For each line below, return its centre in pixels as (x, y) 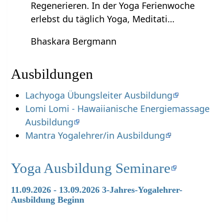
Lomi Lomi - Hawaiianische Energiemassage (117, 109)
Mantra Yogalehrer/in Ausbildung (95, 136)
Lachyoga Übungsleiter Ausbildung (99, 95)
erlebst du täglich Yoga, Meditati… (103, 19)
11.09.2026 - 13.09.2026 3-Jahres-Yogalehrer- (97, 190)
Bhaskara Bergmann (74, 41)
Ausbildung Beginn (48, 200)
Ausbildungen (52, 74)
